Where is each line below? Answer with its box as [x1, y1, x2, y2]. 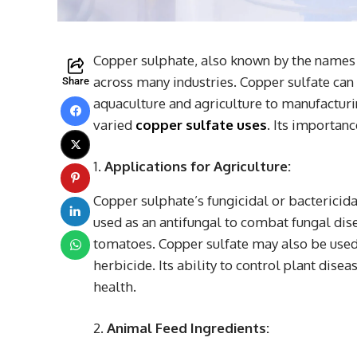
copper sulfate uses [135, 116, 267, 133]
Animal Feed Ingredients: [107, 319, 269, 336]
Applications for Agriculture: [104, 157, 291, 175]
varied [93, 116, 135, 133]
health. [93, 277, 136, 295]
